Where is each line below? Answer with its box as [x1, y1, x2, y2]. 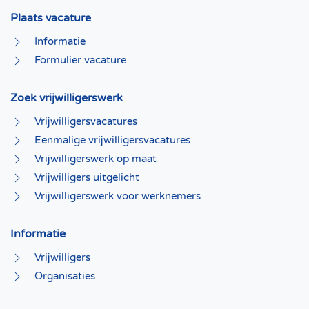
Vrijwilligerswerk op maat [34, 152, 157, 166]
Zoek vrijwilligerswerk [10, 91, 123, 106]
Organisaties [34, 270, 95, 283]
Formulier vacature [34, 54, 126, 67]
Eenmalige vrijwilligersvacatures [34, 134, 190, 147]
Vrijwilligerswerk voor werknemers [34, 190, 201, 203]
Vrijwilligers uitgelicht [34, 171, 139, 184]
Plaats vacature [10, 11, 91, 26]
